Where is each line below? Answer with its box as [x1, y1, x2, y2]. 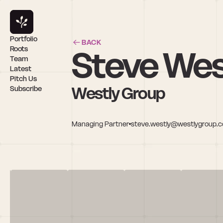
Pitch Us [10, 74, 37, 83]
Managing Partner [72, 119, 129, 128]
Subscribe [10, 84, 42, 93]
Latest [10, 64, 31, 73]
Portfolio [10, 34, 37, 43]
